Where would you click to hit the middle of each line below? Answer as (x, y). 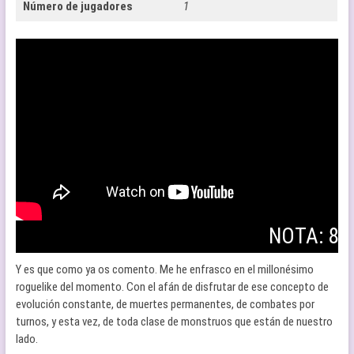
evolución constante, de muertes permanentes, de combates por (165, 304)
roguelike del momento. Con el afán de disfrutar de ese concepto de (172, 287)
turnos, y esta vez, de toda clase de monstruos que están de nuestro (174, 322)
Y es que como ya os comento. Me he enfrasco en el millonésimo (164, 269)
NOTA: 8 (304, 236)
